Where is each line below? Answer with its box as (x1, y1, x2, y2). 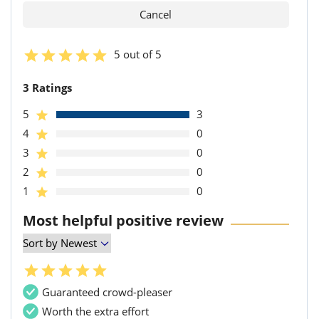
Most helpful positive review (23, 210, 224, 230)
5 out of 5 (114, 46, 162, 61)
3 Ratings (23, 80, 72, 95)
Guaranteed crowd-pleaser (42, 284, 172, 299)
